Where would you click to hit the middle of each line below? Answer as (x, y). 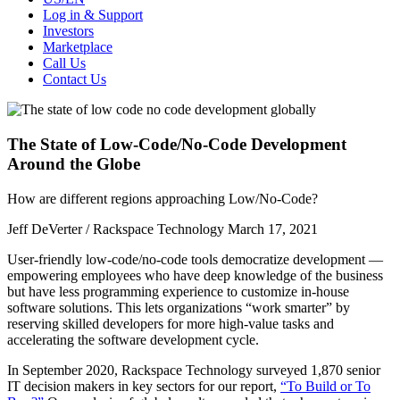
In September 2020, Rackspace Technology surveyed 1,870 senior (194, 370)
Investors (68, 31)
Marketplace (78, 47)
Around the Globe (74, 163)
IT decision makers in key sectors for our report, (144, 386)
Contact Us (75, 79)
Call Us (64, 63)
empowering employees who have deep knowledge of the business (195, 275)
